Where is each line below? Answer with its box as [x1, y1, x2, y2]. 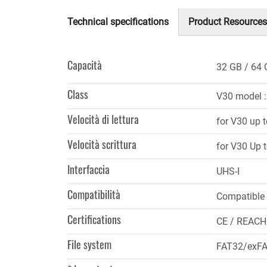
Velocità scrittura [67, 136, 136, 152]
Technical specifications [67, 15, 169, 27]
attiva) [67, 45, 95, 57]
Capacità [67, 57, 102, 73]
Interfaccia [67, 161, 110, 177]
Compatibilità [67, 186, 120, 202]
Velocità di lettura [67, 111, 139, 127]
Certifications [67, 211, 121, 227]
